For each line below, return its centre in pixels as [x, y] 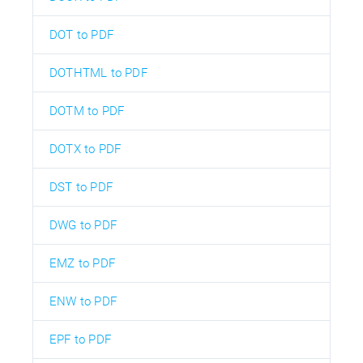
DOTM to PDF [87, 111]
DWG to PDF [83, 225]
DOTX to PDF [85, 149]
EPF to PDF [80, 339]
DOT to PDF [81, 34]
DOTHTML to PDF [98, 73]
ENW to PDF [83, 301]
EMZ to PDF [82, 263]
